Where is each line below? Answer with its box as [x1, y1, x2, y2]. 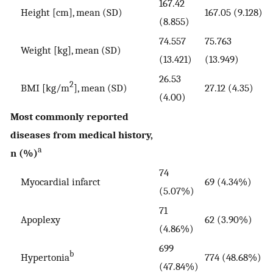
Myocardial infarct [10, 175, 101, 188]
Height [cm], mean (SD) [10, 6, 122, 19]
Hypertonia [10, 251, 69, 264]
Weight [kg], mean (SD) [10, 44, 121, 57]
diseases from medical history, [10, 129, 153, 141]
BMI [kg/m [10, 82, 69, 94]
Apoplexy [10, 213, 60, 226]
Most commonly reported [10, 110, 129, 123]
